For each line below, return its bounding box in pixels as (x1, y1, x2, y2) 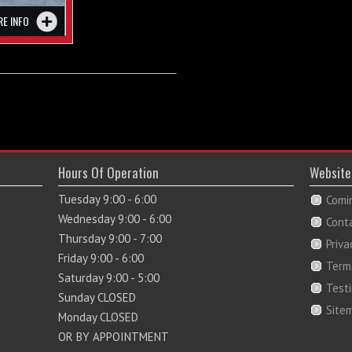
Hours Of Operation (58, 163, 159, 183)
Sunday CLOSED (58, 290, 136, 306)
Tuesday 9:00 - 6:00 (58, 192, 156, 207)
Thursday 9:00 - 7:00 (58, 231, 162, 247)
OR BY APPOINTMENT (58, 329, 169, 345)
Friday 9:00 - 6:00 (58, 251, 144, 266)
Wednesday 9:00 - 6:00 (58, 211, 171, 227)
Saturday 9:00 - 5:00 (58, 270, 159, 286)
